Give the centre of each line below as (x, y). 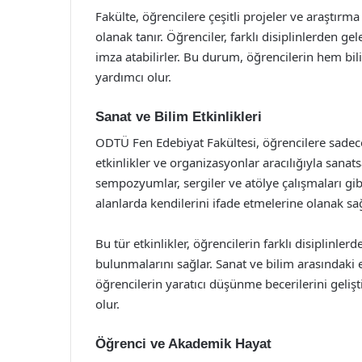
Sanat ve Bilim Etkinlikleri (179, 116)
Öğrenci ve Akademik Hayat (183, 344)
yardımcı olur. (133, 76)
